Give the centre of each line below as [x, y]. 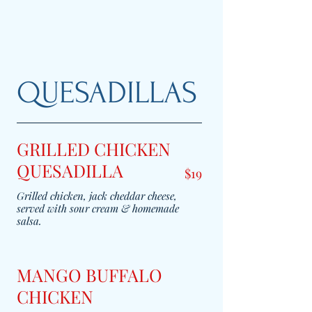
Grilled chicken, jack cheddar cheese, [97, 196]
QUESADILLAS [107, 93]
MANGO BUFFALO [89, 275]
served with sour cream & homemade [98, 208]
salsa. [29, 221]
